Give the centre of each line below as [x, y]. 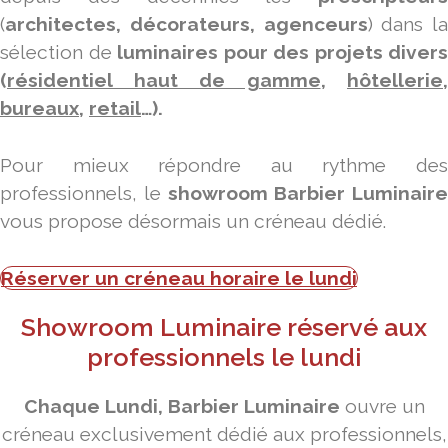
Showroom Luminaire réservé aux [224, 326]
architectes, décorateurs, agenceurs [186, 24]
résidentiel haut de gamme [164, 80]
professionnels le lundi [224, 356]
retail [115, 108]
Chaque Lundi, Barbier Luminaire [181, 405]
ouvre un [382, 405]
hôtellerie [395, 80]
